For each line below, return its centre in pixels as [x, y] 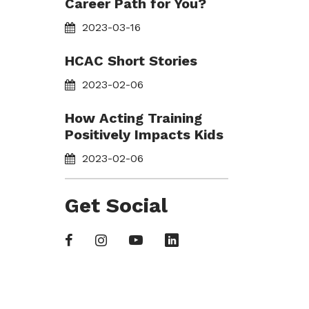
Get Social [116, 205]
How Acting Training [133, 118]
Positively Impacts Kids [144, 134]
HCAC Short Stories [131, 61]
